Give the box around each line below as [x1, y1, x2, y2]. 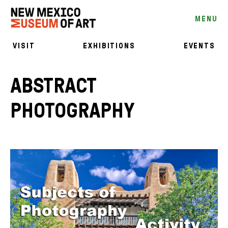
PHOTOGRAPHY [10, 100, 135, 122]
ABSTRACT [10, 75, 96, 97]
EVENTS [183, 42, 216, 50]
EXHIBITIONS [83, 42, 135, 50]
